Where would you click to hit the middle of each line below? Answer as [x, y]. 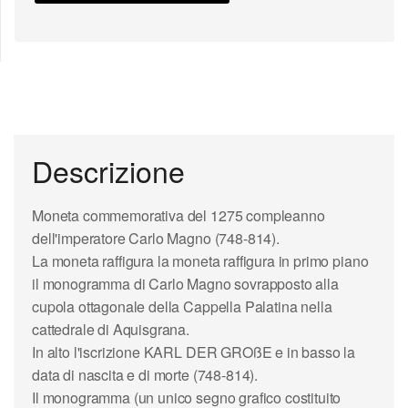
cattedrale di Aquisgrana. [111, 329]
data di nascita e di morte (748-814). [145, 374]
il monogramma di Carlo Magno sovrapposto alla [185, 283]
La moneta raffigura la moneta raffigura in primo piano [200, 260]
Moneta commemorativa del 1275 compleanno [178, 215]
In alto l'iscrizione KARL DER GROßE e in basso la [194, 352]
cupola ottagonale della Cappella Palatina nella [182, 306]
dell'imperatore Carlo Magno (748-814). [156, 238]
